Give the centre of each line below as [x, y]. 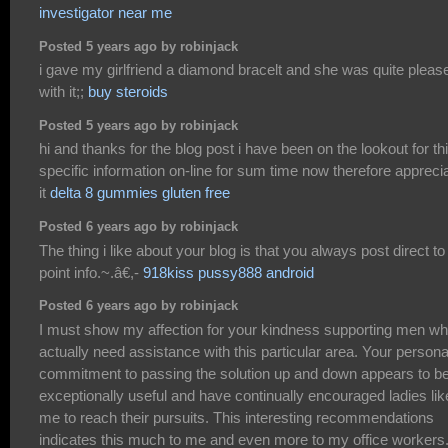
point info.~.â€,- [91, 272]
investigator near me [105, 13]
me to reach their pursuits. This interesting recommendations [236, 417]
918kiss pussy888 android [228, 272]
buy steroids [128, 92]
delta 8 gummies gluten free [140, 193]
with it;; [63, 92]
